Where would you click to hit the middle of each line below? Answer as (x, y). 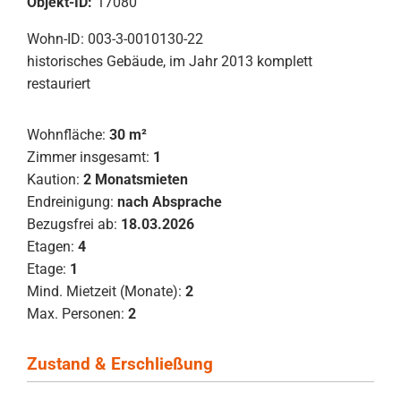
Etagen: (51, 247)
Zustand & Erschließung (120, 364)
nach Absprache (170, 202)
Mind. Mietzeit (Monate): (104, 292)
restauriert (59, 84)
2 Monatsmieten (136, 180)
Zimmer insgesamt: (88, 158)
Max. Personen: (76, 314)
